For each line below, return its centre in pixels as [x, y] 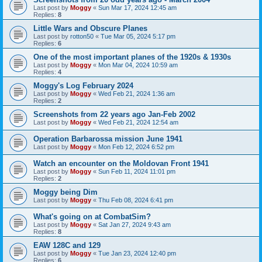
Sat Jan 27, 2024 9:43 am [135, 224]
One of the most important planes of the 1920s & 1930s [132, 57]
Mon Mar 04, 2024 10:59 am [138, 65]
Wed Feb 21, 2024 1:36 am [137, 93]
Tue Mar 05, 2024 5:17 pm [138, 36]
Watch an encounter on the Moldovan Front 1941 [121, 163]
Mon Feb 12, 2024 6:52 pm [136, 146]
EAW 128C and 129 [67, 245]
